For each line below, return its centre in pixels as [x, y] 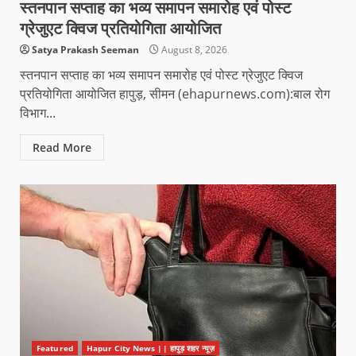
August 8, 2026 [193, 49]
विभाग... [38, 112]
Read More [62, 147]
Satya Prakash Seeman [85, 49]
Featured [55, 348]
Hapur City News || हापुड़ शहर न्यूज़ [150, 348]
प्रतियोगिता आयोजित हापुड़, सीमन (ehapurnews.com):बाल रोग [175, 93]
